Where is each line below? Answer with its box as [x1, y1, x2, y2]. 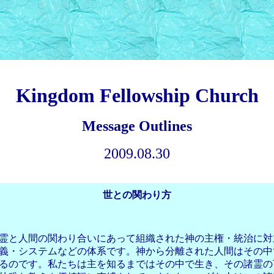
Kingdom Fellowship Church [15, 84, 259, 106]
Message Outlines [82, 118, 192, 134]
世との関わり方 [103, 190, 171, 200]
